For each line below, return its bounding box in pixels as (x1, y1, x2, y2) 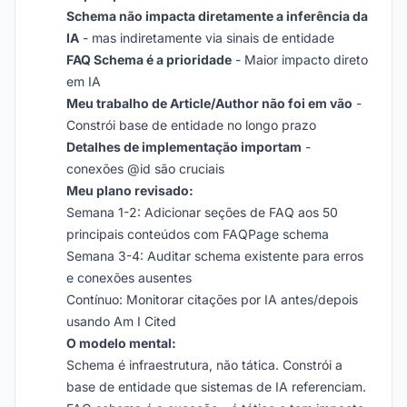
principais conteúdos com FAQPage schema (66, 226, 329, 242)
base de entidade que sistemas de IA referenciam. (66, 379, 366, 394)
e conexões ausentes (66, 270, 192, 285)
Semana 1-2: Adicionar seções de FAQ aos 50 (66, 204, 338, 220)
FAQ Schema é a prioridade (66, 52, 232, 67)
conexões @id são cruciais (66, 161, 224, 176)
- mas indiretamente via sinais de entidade (79, 30, 334, 45)
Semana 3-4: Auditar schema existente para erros (66, 248, 363, 263)
